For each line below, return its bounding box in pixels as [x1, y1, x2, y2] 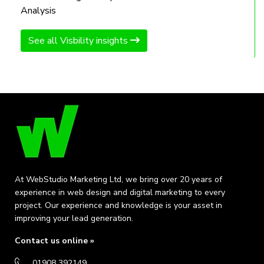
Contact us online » [15, 235, 94, 246]
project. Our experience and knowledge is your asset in [15, 199, 222, 211]
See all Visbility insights [28, 34, 130, 47]
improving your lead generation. [15, 212, 133, 224]
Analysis [21, 4, 56, 17]
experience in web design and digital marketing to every [15, 186, 225, 198]
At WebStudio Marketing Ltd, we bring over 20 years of [15, 173, 222, 185]
